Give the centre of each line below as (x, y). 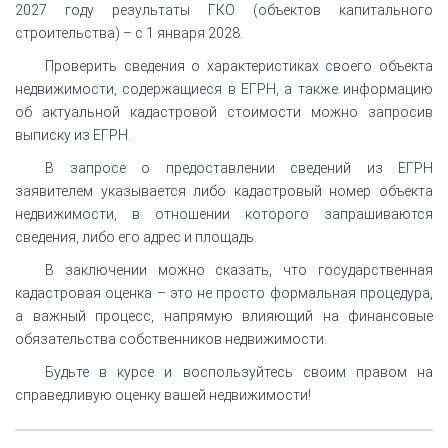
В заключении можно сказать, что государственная (239, 269)
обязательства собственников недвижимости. (171, 338)
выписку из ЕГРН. (73, 134)
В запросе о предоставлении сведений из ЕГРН (239, 167)
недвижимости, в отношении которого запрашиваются (224, 213)
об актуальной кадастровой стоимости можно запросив (224, 111)
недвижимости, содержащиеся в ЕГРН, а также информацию (224, 88)
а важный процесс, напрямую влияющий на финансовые (224, 315)
